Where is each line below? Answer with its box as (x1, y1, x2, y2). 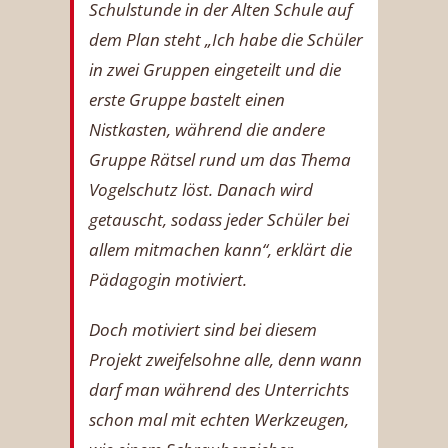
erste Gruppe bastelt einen (89, 87, 285, 111)
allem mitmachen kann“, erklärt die (89, 237, 352, 261)
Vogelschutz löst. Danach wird (89, 177, 313, 201)
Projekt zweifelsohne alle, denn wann (89, 347, 362, 371)
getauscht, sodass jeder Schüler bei (89, 207, 349, 231)
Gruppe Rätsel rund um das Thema (89, 147, 351, 171)
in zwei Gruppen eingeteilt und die (89, 57, 341, 81)
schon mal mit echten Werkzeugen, (89, 407, 349, 431)
